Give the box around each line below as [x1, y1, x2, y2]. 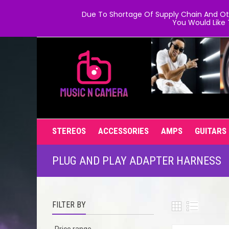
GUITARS [195, 126, 226, 136]
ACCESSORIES [98, 126, 149, 136]
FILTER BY [52, 200, 86, 210]
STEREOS [52, 126, 86, 136]
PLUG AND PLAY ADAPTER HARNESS [52, 154, 221, 167]
